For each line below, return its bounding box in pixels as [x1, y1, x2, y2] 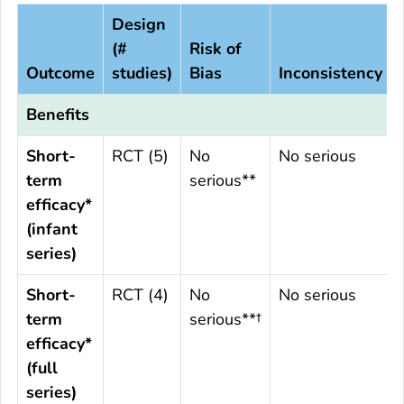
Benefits [26, 104, 89, 126]
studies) [112, 62, 172, 85]
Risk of [189, 38, 242, 60]
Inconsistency [279, 62, 382, 85]
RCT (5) [112, 145, 169, 168]
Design [112, 14, 166, 36]
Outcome [26, 62, 95, 85]
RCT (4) [112, 284, 169, 307]
